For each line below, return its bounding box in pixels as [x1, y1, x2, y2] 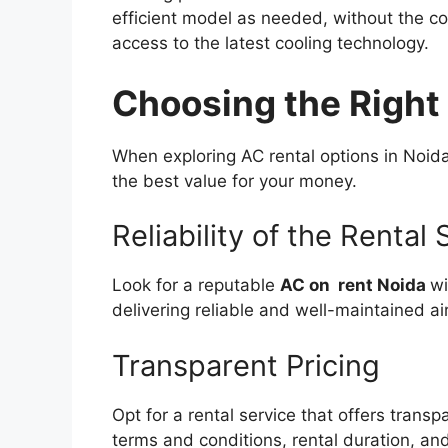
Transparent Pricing [112, 347, 380, 383]
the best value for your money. [112, 170, 357, 191]
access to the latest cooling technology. [112, 33, 429, 54]
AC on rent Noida [280, 275, 426, 296]
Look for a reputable [112, 275, 280, 296]
